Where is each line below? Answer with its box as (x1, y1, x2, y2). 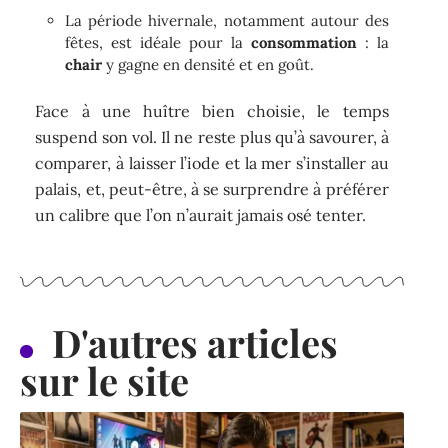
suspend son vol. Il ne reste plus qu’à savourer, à (35, 127, 389, 148)
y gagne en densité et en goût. (102, 54, 315, 74)
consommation (250, 32, 357, 52)
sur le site (20, 354, 189, 406)
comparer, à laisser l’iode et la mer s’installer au (35, 153, 389, 174)
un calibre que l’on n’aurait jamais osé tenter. (35, 205, 367, 226)
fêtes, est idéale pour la (65, 32, 251, 52)
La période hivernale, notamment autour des (65, 10, 389, 30)
